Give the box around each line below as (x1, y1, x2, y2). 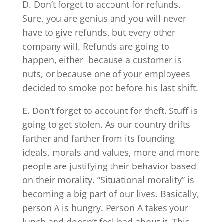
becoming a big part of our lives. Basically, (22, 187, 199, 200)
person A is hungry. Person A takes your (22, 201, 188, 214)
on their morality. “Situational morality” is (22, 173, 194, 186)
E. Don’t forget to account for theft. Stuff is (22, 104, 198, 116)
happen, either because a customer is (22, 54, 182, 66)
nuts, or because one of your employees (22, 67, 190, 80)
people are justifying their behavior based (22, 160, 196, 172)
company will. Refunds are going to (22, 40, 169, 52)
